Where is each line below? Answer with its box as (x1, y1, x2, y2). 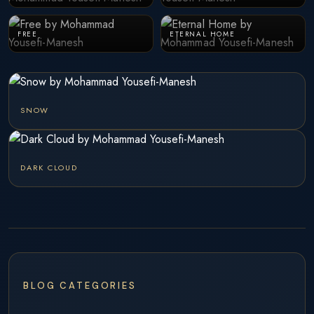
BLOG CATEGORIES (23, 280, 137, 292)
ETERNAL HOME (170, 29, 235, 39)
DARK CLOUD (20, 162, 78, 173)
